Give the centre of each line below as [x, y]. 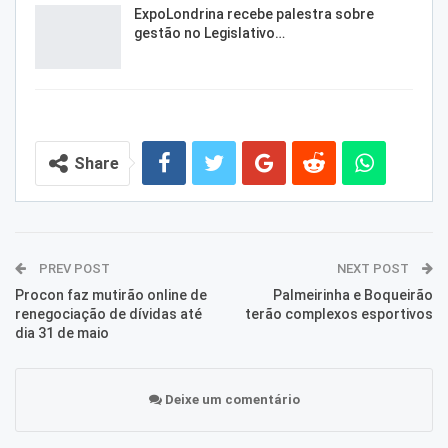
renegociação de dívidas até [108, 313]
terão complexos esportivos [339, 313]
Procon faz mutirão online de [111, 294]
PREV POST [73, 268]
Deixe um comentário [230, 399]
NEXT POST [374, 268]
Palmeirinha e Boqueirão [353, 294]
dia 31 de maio [62, 332]
